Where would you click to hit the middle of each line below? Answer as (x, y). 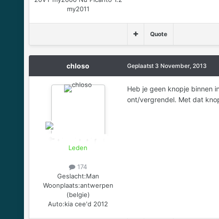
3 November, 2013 (181, 66)
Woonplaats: (61, 186)
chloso (78, 66)
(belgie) (78, 195)
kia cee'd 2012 (87, 204)
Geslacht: (71, 176)
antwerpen (97, 186)
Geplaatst (141, 66)
